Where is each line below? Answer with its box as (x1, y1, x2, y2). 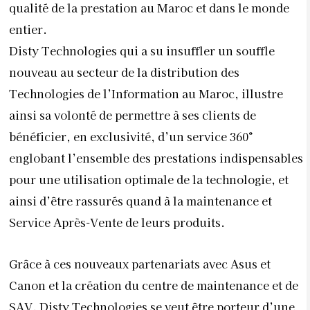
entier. (9, 21, 47, 37)
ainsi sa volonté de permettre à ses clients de (9, 107, 256, 123)
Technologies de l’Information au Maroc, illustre (9, 85, 283, 102)
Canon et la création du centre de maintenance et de (9, 276, 298, 293)
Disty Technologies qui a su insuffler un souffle (9, 42, 275, 59)
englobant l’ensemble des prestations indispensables (9, 149, 303, 166)
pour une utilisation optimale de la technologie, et (9, 171, 289, 188)
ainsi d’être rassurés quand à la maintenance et (9, 192, 272, 209)
